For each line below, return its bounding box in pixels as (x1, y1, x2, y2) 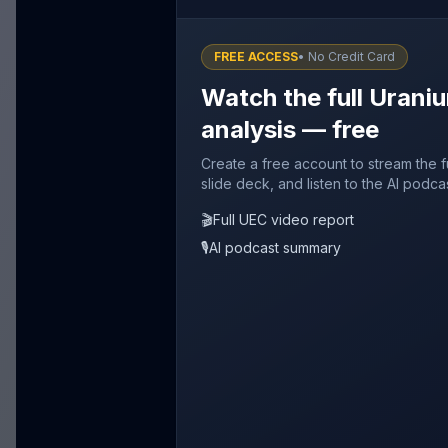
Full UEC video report (213, 211, 354, 228)
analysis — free (201, 115, 379, 144)
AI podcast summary (209, 239, 341, 256)
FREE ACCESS (214, 49, 298, 64)
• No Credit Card (298, 49, 395, 64)
